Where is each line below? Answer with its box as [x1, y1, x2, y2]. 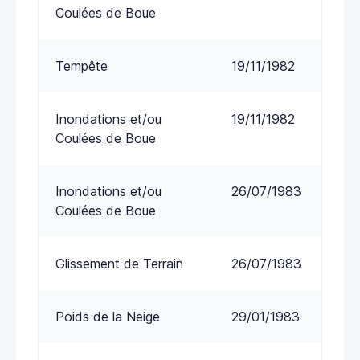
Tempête [55, 57, 108, 74]
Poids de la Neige [55, 308, 160, 325]
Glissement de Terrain [55, 255, 183, 272]
